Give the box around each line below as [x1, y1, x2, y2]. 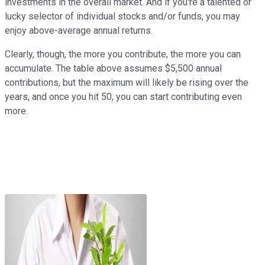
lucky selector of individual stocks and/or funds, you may [5, 10, 240, 22]
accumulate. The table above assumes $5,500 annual [5, 62, 222, 74]
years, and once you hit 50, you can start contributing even [5, 91, 242, 102]
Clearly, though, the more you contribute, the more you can [5, 48, 241, 60]
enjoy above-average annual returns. [5, 24, 153, 36]
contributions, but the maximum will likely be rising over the [5, 76, 248, 88]
